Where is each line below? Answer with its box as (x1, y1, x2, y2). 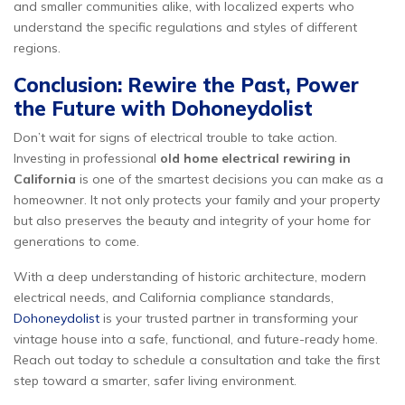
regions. (14, 40, 61, 56)
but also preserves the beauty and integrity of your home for (14, 212, 371, 229)
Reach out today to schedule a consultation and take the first (14, 352, 380, 368)
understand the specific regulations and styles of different (14, 19, 357, 35)
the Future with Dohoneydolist (14, 96, 313, 121)
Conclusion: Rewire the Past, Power (14, 72, 359, 98)
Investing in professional (14, 150, 160, 166)
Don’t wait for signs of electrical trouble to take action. (14, 129, 337, 146)
